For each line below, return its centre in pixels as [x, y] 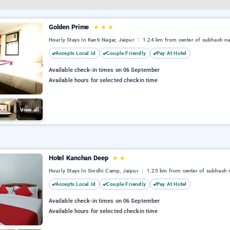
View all [30, 109]
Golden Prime [70, 27]
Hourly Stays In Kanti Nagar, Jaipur [92, 40]
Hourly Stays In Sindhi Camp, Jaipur [94, 171]
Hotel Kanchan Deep [79, 158]
